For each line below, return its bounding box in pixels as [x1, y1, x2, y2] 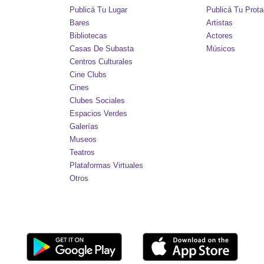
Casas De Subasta [70, 44, 134, 53]
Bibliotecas [70, 31, 108, 40]
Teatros [70, 148, 95, 157]
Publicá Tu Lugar [70, 5, 128, 14]
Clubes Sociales [70, 96, 126, 105]
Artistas [206, 18, 233, 27]
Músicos [206, 44, 235, 53]
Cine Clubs [70, 70, 107, 79]
